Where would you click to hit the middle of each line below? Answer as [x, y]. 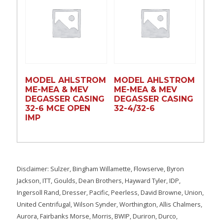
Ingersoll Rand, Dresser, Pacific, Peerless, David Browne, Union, [110, 192]
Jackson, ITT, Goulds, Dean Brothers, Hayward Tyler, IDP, [98, 180]
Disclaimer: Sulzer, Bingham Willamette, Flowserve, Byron [100, 168]
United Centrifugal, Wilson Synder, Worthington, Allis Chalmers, [109, 204]
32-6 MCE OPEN [57, 108]
